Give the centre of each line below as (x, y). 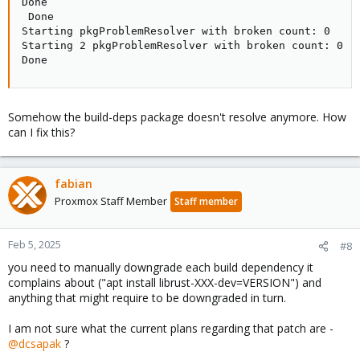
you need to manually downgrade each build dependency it (161, 267)
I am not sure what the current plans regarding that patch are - (171, 328)
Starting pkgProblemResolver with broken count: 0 (176, 31)
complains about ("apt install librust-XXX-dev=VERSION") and (165, 282)
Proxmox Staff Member (111, 201)
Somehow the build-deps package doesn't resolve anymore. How (177, 117)
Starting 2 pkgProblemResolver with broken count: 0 (182, 45)
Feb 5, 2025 (35, 244)
